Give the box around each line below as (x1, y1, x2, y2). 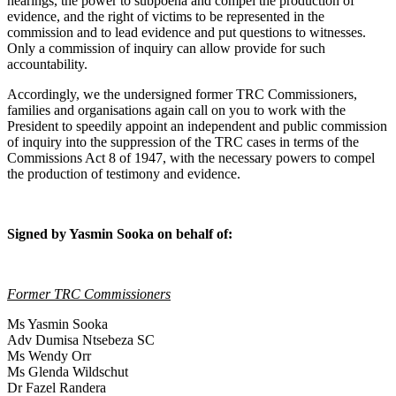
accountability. (7, 56, 88, 72)
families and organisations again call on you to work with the (7, 102, 346, 118)
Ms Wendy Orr (7, 347, 91, 363)
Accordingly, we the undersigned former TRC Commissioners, (7, 86, 357, 102)
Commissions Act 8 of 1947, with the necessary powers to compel (7, 149, 375, 165)
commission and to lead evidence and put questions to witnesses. (7, 24, 369, 40)
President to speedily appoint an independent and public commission (7, 118, 387, 133)
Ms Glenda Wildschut (7, 363, 128, 379)
